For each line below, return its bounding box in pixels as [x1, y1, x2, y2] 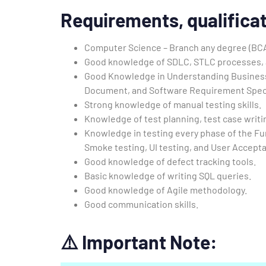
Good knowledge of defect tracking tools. [84, 155, 256, 167]
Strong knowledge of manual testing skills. [84, 98, 261, 110]
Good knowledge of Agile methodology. [84, 183, 247, 195]
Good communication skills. [84, 198, 198, 210]
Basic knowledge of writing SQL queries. [84, 169, 251, 181]
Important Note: [82, 230, 217, 253]
